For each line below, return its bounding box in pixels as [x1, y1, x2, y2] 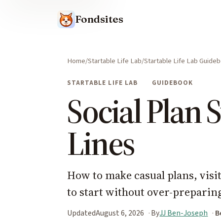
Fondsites [75, 13, 123, 26]
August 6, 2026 [96, 207, 144, 219]
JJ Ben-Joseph [159, 207, 208, 219]
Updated [67, 207, 96, 219]
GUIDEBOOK [151, 78, 193, 87]
